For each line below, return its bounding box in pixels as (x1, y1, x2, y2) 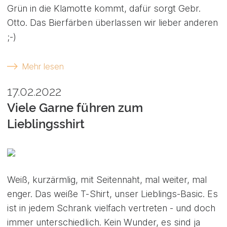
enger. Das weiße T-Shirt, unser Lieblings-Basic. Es (7, 188, 218, 200)
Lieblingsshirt (7, 117, 85, 132)
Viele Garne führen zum (7, 100, 143, 116)
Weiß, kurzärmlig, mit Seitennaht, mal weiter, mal (7, 174, 207, 185)
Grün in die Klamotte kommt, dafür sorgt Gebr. (7, 3, 201, 14)
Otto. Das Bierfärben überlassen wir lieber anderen (7, 17, 218, 28)
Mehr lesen (22, 61, 64, 71)
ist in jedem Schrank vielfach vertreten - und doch (7, 203, 216, 214)
